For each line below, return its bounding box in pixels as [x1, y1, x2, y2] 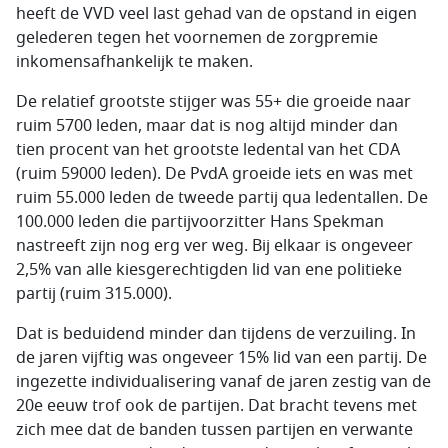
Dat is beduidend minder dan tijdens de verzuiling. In [16, 322, 416, 346]
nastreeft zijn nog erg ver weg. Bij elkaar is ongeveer [16, 234, 413, 258]
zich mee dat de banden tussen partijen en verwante [16, 418, 413, 442]
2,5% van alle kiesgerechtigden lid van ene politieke [16, 258, 402, 282]
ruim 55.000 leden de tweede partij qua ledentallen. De [16, 186, 428, 210]
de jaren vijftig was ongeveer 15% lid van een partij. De [16, 346, 427, 370]
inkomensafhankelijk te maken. [16, 50, 253, 74]
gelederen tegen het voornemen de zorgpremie [16, 26, 378, 50]
